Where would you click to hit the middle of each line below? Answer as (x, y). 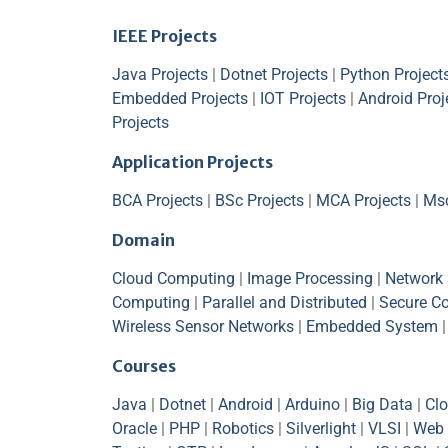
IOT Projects (303, 98)
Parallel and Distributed (284, 302)
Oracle (134, 428)
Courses (144, 365)
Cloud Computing (173, 278)
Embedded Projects (180, 98)
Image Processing (310, 278)
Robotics (243, 428)
